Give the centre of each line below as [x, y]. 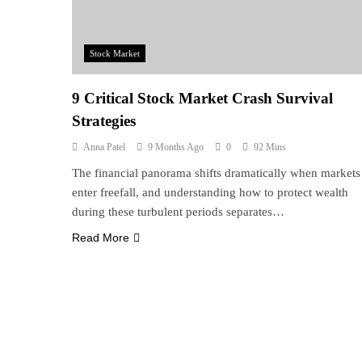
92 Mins [270, 147]
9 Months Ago [176, 147]
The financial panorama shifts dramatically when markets [216, 173]
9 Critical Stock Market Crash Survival [202, 99]
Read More [101, 238]
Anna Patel [104, 147]
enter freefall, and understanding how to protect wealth [210, 193]
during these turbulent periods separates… [178, 212]
